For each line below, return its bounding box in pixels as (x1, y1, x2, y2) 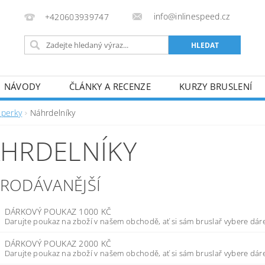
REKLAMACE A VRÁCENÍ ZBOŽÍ (18, 102, 146, 114)
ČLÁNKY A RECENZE (69, 80, 151, 92)
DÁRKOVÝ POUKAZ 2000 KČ (4, 238, 112, 249)
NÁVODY (4, 80, 41, 92)
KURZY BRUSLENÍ (179, 80, 253, 92)
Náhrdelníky (30, 107, 76, 118)
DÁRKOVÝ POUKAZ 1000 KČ (4, 206, 112, 217)
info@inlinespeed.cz (151, 11, 230, 22)
